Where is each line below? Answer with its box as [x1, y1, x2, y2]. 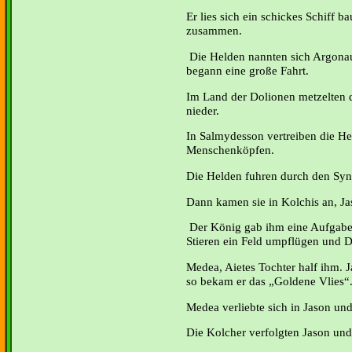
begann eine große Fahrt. [186, 63, 309, 77]
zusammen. [186, 24, 242, 38]
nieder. [186, 103, 219, 117]
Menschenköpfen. [186, 143, 274, 157]
